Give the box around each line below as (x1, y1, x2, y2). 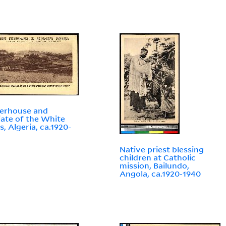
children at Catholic (120, 152, 196, 163)
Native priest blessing (120, 144, 204, 155)
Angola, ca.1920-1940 (120, 168, 201, 179)
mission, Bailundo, (120, 160, 190, 171)
